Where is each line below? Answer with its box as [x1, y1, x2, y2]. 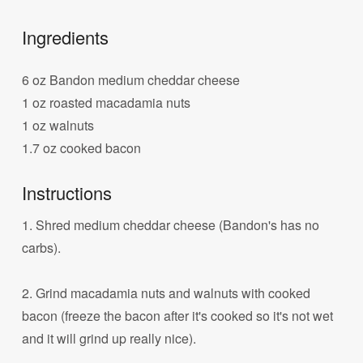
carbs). [22, 238, 62, 258]
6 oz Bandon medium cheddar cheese [22, 70, 241, 89]
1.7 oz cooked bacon [22, 138, 142, 157]
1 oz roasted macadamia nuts [22, 92, 191, 112]
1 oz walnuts [22, 115, 95, 135]
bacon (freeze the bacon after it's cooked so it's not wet [22, 306, 334, 326]
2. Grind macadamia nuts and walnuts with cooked [22, 284, 311, 303]
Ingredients [22, 23, 109, 49]
